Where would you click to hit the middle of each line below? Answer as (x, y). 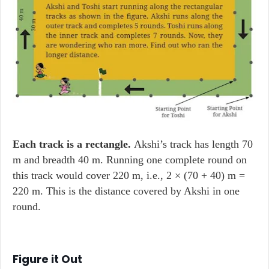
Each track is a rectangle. (73, 144)
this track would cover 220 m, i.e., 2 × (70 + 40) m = (129, 175)
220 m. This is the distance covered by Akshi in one (126, 191)
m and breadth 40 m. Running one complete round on (130, 160)
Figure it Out (47, 259)
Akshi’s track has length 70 (193, 144)
